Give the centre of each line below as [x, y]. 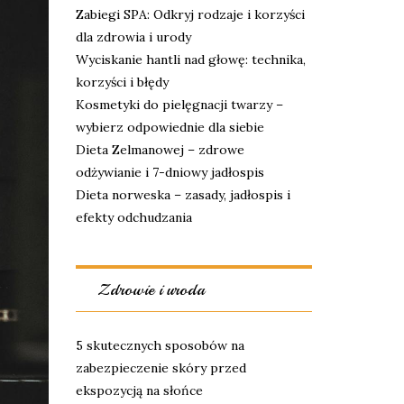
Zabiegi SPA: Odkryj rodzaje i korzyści [190, 14]
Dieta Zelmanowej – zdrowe [160, 150]
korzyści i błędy [122, 82]
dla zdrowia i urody [133, 37]
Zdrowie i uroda [151, 289]
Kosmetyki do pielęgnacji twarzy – [179, 105]
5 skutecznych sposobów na [160, 345]
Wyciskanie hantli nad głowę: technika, [190, 60]
